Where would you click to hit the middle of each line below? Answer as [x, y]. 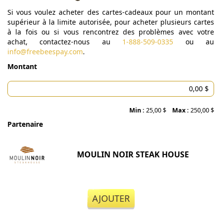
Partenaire [25, 124]
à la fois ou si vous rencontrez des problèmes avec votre [111, 32]
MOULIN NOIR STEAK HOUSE [133, 154]
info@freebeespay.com [45, 52]
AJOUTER [111, 198]
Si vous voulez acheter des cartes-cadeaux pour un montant [111, 12]
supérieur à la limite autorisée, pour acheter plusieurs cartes [111, 22]
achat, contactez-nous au [65, 42]
